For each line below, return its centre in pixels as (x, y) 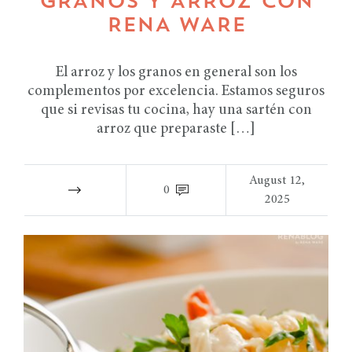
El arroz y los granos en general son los (176, 72)
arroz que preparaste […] (176, 129)
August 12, (277, 180)
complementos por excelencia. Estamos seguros (176, 91)
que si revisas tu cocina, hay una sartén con (176, 110)
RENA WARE (176, 26)
